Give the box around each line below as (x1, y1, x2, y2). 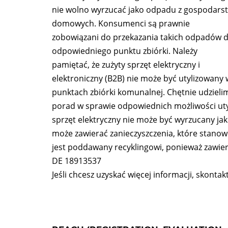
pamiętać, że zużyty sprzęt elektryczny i (52, 59, 200, 70)
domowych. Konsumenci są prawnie (52, 18, 190, 29)
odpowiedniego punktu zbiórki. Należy (52, 45, 197, 56)
